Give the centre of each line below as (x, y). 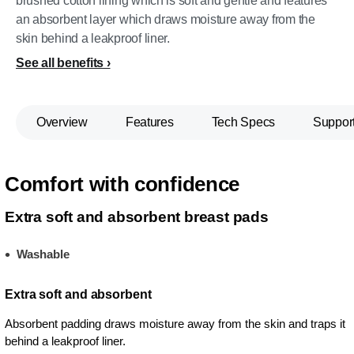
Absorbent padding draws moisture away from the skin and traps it (175, 323)
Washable (43, 254)
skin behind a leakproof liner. (93, 38)
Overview (62, 122)
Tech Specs (243, 122)
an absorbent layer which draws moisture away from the (166, 19)
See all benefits (60, 63)
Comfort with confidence (122, 184)
